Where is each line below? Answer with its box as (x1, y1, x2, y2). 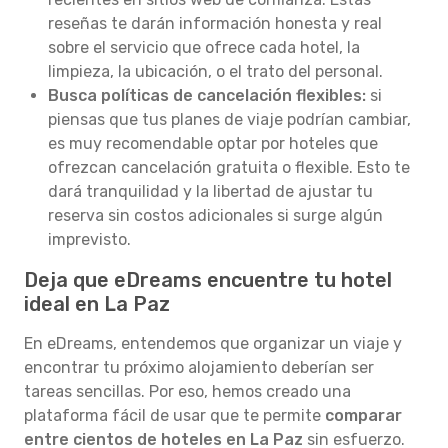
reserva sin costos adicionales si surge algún (48, 206, 383, 225)
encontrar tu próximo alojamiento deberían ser (24, 358, 374, 377)
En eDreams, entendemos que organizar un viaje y (24, 334, 402, 353)
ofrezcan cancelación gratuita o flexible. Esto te (48, 158, 410, 177)
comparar (325, 406, 402, 425)
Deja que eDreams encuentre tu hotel (24, 268, 392, 292)
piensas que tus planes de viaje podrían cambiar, (48, 110, 411, 129)
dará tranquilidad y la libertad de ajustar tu (48, 182, 373, 201)
